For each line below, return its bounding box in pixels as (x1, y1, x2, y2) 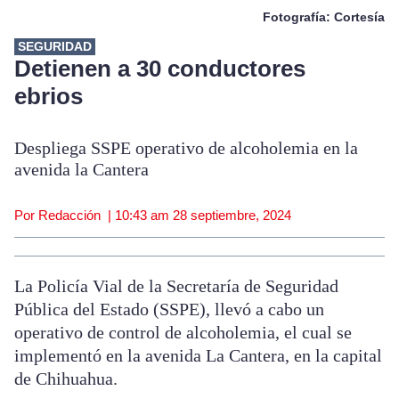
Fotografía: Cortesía (263, 10, 385, 25)
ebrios (14, 83, 89, 110)
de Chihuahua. (14, 369, 118, 389)
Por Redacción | (14, 208, 115, 224)
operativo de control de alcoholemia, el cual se (14, 322, 352, 343)
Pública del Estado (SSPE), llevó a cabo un (14, 299, 324, 320)
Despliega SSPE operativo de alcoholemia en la (14, 138, 358, 159)
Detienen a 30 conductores (14, 55, 305, 83)
